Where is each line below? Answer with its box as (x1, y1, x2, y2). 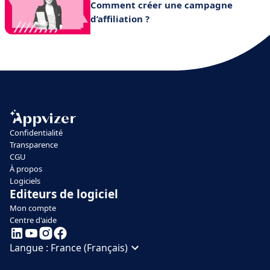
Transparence (10, 139, 58, 151)
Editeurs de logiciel (10, 186, 118, 202)
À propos (10, 163, 42, 175)
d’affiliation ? (90, 13, 149, 25)
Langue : (10, 241, 51, 255)
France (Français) (51, 241, 128, 255)
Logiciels (10, 175, 40, 187)
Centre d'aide (10, 215, 57, 226)
